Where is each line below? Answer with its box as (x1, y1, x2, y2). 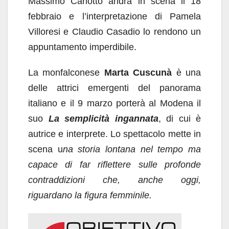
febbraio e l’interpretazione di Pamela (28, 11, 201, 21)
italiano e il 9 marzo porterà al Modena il (28, 98, 201, 108)
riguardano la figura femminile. (28, 190, 152, 200)
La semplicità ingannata (48, 113, 158, 124)
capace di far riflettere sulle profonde (28, 159, 201, 170)
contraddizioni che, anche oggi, (28, 175, 201, 185)
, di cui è (158, 113, 201, 124)
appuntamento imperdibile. (28, 42, 136, 52)
